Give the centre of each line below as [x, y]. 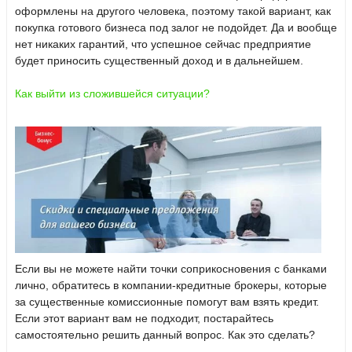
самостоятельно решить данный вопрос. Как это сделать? [165, 334]
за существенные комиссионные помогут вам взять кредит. [167, 301]
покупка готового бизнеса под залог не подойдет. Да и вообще [176, 27]
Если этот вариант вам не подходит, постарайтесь [144, 318]
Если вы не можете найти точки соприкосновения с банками [171, 268]
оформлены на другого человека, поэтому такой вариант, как [173, 11]
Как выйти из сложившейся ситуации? [112, 93]
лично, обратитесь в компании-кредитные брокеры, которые [171, 285]
